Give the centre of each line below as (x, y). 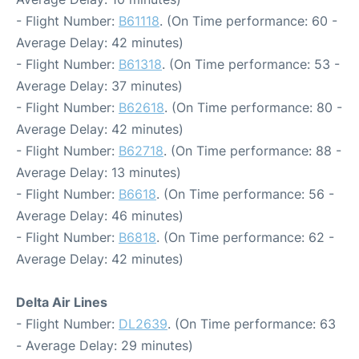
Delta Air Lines (62, 302)
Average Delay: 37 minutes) (99, 86)
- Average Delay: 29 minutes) (105, 345)
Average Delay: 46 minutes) (100, 216)
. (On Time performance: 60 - (248, 21)
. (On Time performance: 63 (252, 324)
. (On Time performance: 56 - (245, 194)
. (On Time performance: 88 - (252, 151)
